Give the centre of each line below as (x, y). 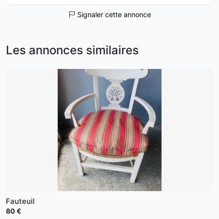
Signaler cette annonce (113, 14)
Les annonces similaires (72, 50)
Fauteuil (20, 201)
